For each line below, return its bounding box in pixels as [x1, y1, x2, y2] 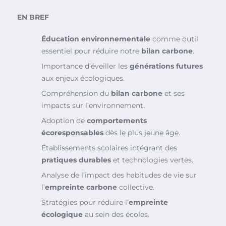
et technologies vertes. [111, 155, 193, 165]
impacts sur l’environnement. [41, 101, 145, 110]
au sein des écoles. [83, 210, 149, 219]
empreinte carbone [45, 183, 117, 192]
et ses [162, 89, 185, 98]
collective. [117, 183, 154, 192]
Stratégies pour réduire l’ [41, 198, 129, 207]
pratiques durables [41, 155, 111, 165]
